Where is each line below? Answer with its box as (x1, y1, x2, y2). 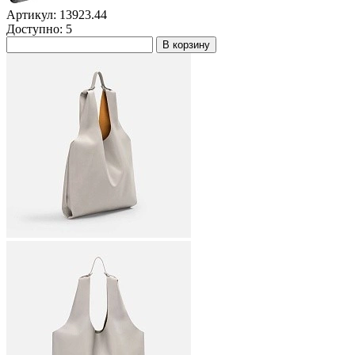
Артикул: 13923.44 (6, 8, 107, 22)
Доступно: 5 (6, 22, 75, 36)
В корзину (162, 39, 210, 52)
